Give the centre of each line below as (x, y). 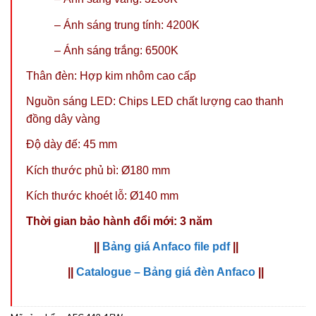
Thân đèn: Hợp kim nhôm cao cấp (111, 76)
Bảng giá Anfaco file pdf (166, 247)
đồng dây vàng (63, 119)
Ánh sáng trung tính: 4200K (132, 25)
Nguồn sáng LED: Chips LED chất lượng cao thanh (155, 102)
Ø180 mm (146, 170)
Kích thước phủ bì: (74, 170)
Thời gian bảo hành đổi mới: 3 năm (119, 221)
